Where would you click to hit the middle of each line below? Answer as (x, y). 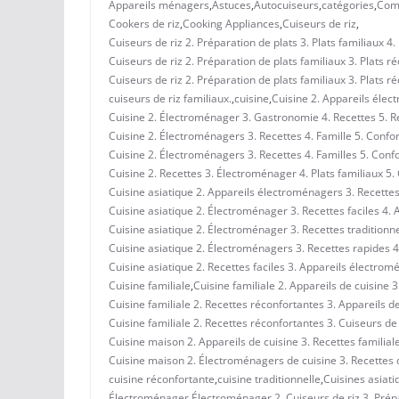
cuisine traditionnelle (269, 379)
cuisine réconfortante (162, 379)
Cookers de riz (144, 23)
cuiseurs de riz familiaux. (170, 98)
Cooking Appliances (231, 23)
